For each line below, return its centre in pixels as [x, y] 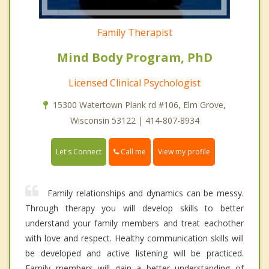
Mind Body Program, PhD [134, 57]
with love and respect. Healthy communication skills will [134, 238]
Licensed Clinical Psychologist [134, 83]
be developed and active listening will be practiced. [134, 253]
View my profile [184, 152]
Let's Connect [79, 152]
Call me [132, 151]
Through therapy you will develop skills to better [134, 208]
